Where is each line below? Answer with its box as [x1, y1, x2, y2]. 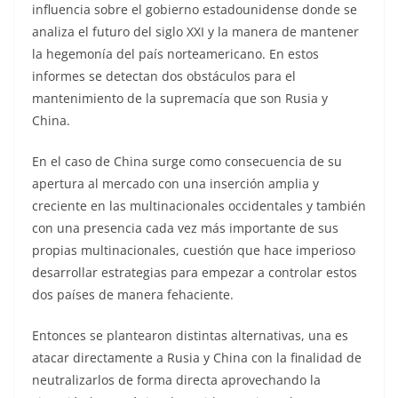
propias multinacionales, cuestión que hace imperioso [32, 241, 355, 259]
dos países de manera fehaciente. [32, 285, 234, 303]
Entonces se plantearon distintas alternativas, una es [32, 326, 348, 344]
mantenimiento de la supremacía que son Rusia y [32, 89, 328, 107]
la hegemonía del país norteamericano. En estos [32, 44, 319, 62]
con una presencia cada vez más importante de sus [32, 219, 338, 236]
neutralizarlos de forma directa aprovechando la [32, 370, 321, 388]
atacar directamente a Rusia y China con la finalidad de [32, 348, 362, 366]
